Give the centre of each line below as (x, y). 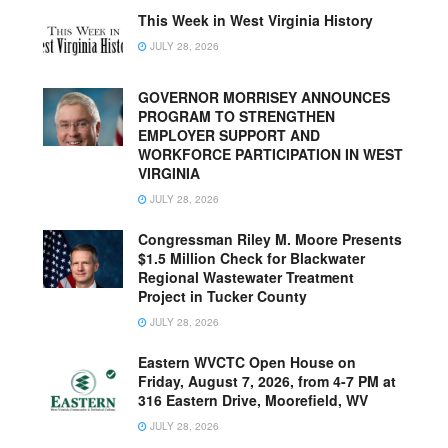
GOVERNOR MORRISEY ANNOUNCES (264, 97)
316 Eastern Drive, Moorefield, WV (253, 400)
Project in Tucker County (222, 296)
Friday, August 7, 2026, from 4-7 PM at (267, 381)
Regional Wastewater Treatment (246, 277)
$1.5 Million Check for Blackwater (251, 258)
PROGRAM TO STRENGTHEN (236, 116)
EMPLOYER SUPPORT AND (229, 135)
